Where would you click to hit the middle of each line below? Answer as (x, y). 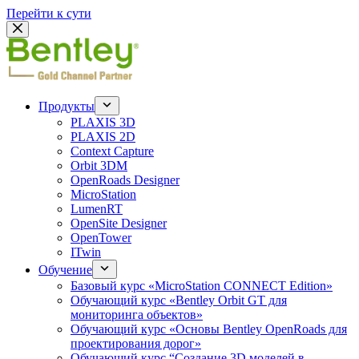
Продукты (67, 106)
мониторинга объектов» (137, 315)
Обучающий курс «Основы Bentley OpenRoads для (209, 329)
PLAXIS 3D (103, 122)
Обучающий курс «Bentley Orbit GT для (179, 300)
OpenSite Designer (119, 223)
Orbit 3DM (99, 165)
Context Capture (112, 151)
